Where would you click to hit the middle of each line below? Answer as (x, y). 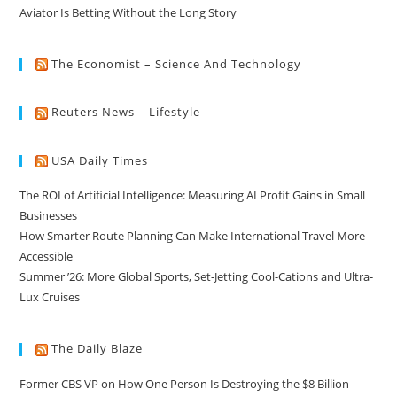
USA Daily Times (100, 160)
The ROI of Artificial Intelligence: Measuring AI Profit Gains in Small (193, 195)
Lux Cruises (50, 297)
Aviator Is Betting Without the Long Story (128, 12)
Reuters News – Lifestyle (126, 112)
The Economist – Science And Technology (177, 63)
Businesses (49, 216)
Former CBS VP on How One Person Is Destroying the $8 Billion (185, 383)
